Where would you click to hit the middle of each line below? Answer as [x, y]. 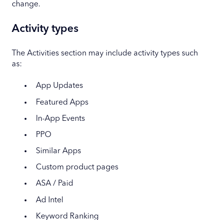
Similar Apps [58, 151]
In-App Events [60, 119]
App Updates [59, 86]
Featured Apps [62, 102]
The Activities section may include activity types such [105, 53]
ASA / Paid [55, 184]
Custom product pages [77, 168]
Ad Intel [50, 200]
